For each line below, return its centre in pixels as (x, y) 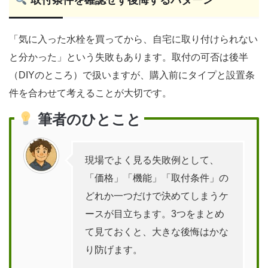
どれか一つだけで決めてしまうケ (157, 196)
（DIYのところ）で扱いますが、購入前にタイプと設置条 (132, 75)
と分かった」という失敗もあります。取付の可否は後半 (129, 57)
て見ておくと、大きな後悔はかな (157, 232)
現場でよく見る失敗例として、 (152, 160)
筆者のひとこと (88, 120)
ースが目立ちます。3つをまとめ (155, 214)
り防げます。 (114, 250)
